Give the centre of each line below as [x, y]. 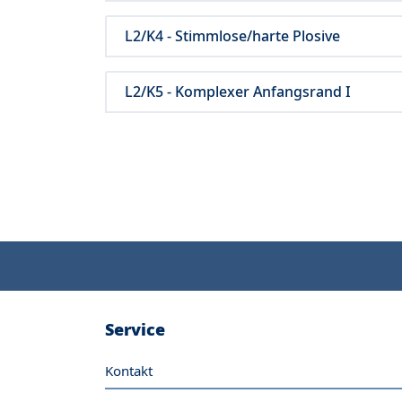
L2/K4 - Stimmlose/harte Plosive [232, 35]
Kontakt [129, 370]
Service [135, 329]
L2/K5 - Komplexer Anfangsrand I [238, 91]
